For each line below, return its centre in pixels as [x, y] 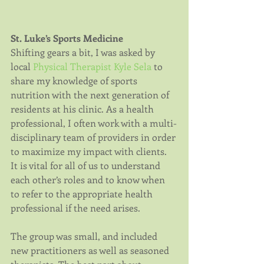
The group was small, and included [85, 236]
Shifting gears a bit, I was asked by [84, 52]
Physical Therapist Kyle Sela [92, 67]
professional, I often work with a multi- [94, 123]
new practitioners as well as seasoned [91, 250]
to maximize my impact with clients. [90, 151]
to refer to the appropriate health [83, 194]
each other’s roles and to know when [89, 180]
